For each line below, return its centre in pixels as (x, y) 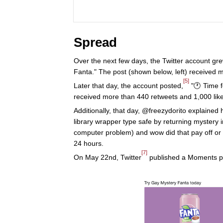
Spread (95, 43)
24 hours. (89, 144)
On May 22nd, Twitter (108, 158)
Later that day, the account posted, (128, 86)
